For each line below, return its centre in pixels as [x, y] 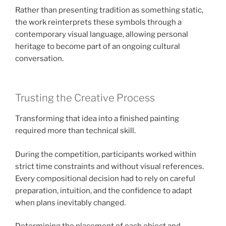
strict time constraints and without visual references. [109, 166]
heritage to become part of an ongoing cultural [98, 46]
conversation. [39, 58]
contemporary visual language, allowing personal [102, 34]
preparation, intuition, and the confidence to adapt [104, 190]
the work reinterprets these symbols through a [98, 22]
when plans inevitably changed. [70, 203]
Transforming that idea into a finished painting [97, 119]
